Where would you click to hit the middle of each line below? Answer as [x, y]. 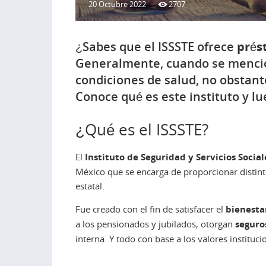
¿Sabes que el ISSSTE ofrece [156, 47]
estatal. [90, 186]
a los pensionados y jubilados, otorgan [155, 224]
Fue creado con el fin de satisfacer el [151, 209]
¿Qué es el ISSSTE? [142, 130]
